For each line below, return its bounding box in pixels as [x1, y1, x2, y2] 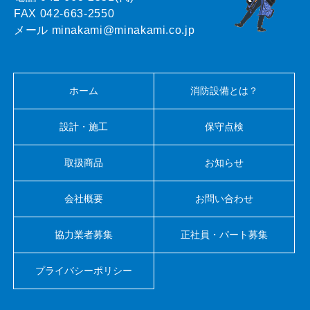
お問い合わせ [195, 193, 253, 205]
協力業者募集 [55, 229, 113, 241]
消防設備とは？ [190, 85, 258, 97]
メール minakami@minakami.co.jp [14, 24, 195, 37]
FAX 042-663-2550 [14, 8, 115, 20]
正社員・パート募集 [181, 229, 268, 241]
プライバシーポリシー [35, 265, 132, 277]
